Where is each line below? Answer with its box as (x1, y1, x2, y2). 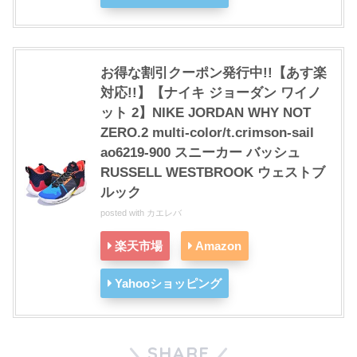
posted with (100, 207, 147, 218)
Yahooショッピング (115, 276, 222, 290)
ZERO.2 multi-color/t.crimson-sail (100, 124, 314, 140)
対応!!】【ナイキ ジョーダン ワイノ (100, 84, 321, 100)
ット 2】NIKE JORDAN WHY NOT (100, 104, 311, 120)
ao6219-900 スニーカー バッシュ (100, 144, 300, 160)
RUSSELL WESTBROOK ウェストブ (100, 164, 325, 180)
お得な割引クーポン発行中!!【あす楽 (100, 65, 327, 80)
